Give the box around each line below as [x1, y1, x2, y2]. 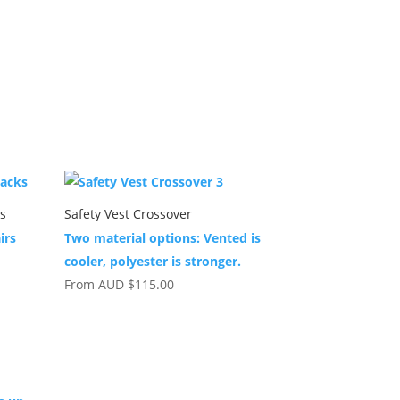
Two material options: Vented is [64, 229, 262, 246]
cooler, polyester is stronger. [64, 252, 242, 270]
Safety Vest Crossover [64, 204, 193, 222]
